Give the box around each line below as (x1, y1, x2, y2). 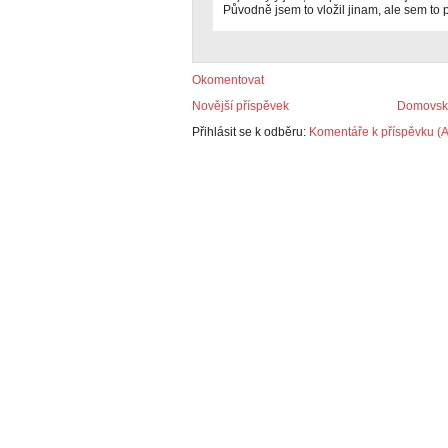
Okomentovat (192, 73, 264, 87)
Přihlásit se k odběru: (192, 125, 309, 139)
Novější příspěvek (192, 99, 289, 113)
